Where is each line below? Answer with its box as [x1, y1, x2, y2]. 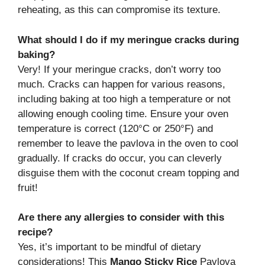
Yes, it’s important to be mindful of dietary [18, 241, 201, 253]
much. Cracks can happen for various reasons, [18, 78, 225, 90]
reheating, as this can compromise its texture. [18, 4, 221, 16]
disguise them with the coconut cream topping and [18, 167, 239, 179]
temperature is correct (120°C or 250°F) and [18, 122, 213, 134]
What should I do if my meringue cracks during [18, 34, 239, 46]
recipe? [18, 227, 53, 238]
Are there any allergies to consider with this [18, 212, 224, 224]
